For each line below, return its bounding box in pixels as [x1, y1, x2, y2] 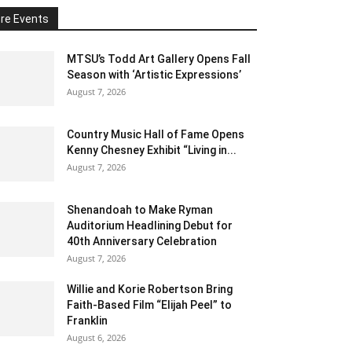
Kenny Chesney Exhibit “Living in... [67, 144, 236, 156]
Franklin [67, 314, 108, 327]
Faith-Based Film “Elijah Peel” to [67, 299, 232, 311]
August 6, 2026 [67, 332, 126, 343]
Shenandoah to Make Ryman [67, 203, 213, 216]
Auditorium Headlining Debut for [67, 219, 233, 232]
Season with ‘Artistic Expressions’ [67, 68, 241, 81]
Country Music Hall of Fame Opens [67, 128, 244, 141]
